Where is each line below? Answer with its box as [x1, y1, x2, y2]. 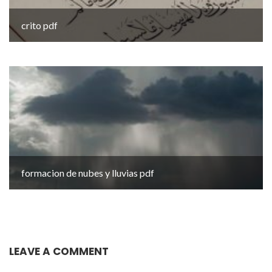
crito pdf [21, 19, 58, 31]
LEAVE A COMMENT [9, 244, 109, 259]
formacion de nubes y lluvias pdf [21, 167, 154, 178]
